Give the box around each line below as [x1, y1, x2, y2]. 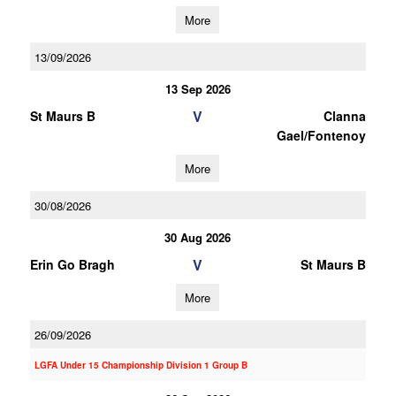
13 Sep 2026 [164, 80, 231, 97]
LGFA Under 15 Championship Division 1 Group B [34, 359, 247, 371]
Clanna [323, 107, 366, 125]
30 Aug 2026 [164, 229, 232, 246]
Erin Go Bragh [29, 255, 115, 273]
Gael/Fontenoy [276, 126, 366, 144]
